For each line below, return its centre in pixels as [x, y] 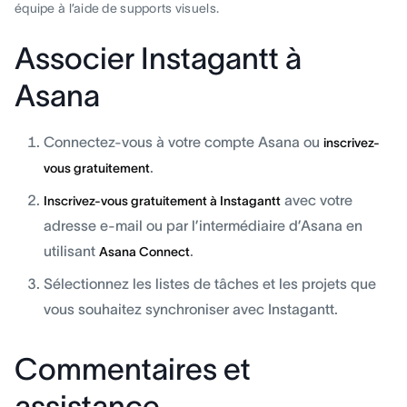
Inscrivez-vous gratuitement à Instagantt [162, 200]
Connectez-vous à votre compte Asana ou [184, 141]
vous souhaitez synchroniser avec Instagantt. [191, 308]
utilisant [71, 250]
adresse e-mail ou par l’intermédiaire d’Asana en [203, 225]
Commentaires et [133, 369]
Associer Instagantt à [158, 58]
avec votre [317, 199]
